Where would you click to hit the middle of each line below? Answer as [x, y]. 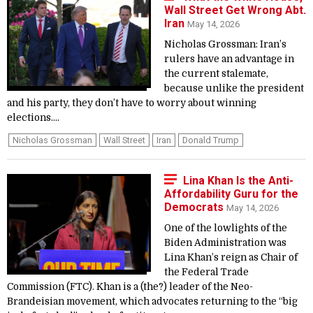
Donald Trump [211, 140]
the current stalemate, [216, 74]
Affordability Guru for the [231, 194]
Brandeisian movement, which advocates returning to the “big [152, 301]
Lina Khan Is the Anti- [238, 181]
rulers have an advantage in [229, 59]
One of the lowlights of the [226, 228]
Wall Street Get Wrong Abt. [235, 10]
